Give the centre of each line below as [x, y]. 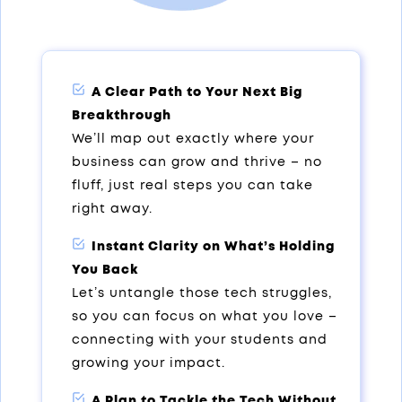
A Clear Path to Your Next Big [195, 92]
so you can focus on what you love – [204, 316]
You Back [105, 270]
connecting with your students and [199, 340]
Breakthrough [121, 115]
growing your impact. [148, 363]
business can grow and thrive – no [197, 162]
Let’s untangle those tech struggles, [201, 293]
